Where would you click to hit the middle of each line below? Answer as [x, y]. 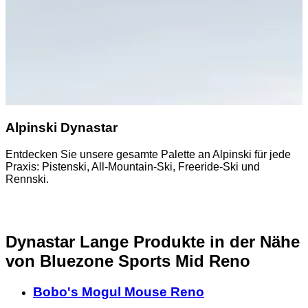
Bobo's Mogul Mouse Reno [119, 291]
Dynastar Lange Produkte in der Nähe [153, 242]
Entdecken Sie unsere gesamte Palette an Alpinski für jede [148, 155]
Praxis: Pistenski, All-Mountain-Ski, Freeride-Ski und [133, 167]
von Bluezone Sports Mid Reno [128, 261]
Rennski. [27, 179]
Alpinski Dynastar [62, 128]
